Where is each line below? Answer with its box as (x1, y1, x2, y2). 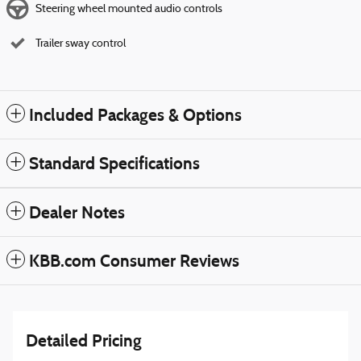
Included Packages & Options (29, 104, 242, 126)
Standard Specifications (29, 152, 200, 174)
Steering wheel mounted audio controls (35, 2, 222, 15)
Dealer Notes (29, 201, 125, 223)
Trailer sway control (35, 37, 126, 50)
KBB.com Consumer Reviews (29, 250, 239, 272)
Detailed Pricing (26, 330, 142, 351)
